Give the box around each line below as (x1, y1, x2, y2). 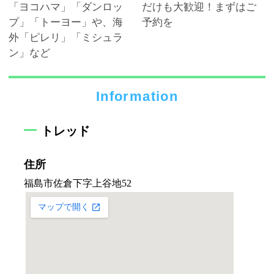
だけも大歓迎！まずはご (141, 1, 256, 13)
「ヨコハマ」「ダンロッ (9, 1, 123, 13)
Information (95, 88, 179, 104)
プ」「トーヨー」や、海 (9, 17, 123, 29)
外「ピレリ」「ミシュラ (9, 32, 123, 44)
